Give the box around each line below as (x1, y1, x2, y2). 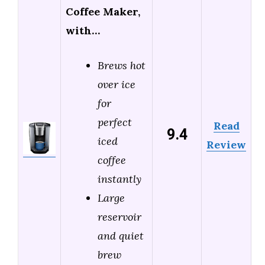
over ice (98, 77, 135, 92)
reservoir (98, 210, 141, 224)
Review (206, 138, 246, 152)
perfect (98, 115, 132, 130)
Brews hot (98, 59, 146, 73)
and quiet (98, 229, 144, 243)
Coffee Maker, (66, 5, 140, 19)
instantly (98, 172, 141, 186)
